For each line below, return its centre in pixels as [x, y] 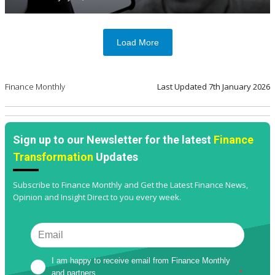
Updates [116, 157]
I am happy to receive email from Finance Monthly [141, 261]
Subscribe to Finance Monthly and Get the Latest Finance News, [130, 185]
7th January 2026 [239, 87]
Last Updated [183, 87]
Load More [137, 43]
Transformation [53, 157]
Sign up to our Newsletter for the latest [113, 140]
